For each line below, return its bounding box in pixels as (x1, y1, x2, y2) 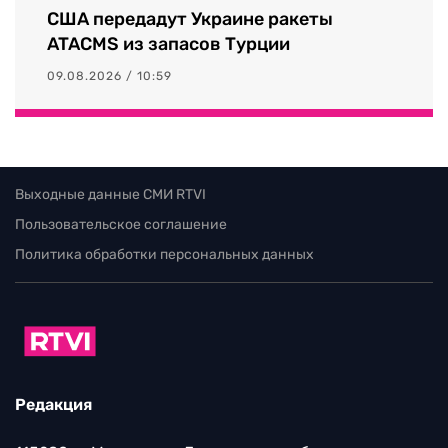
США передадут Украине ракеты (47, 7, 333, 30)
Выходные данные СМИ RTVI (15, 185, 206, 203)
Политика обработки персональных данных (15, 245, 314, 263)
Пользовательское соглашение (15, 215, 227, 233)
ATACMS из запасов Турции (47, 32, 290, 55)
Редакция (15, 395, 92, 415)
